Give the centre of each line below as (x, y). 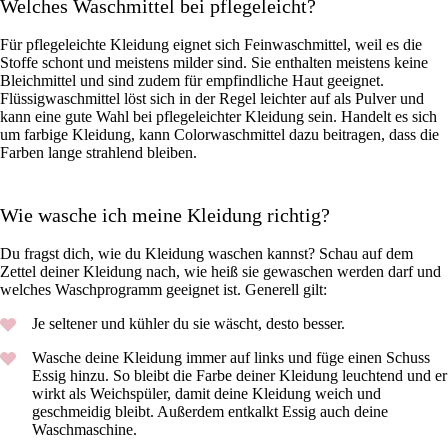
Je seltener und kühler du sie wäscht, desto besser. (190, 324)
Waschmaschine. (86, 430)
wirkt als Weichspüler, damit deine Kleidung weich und (206, 394)
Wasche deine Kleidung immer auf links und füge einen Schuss (231, 358)
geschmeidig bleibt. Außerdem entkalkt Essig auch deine (210, 412)
